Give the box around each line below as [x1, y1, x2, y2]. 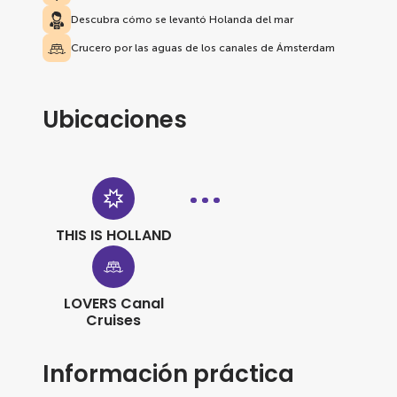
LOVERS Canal [63, 293, 164, 314]
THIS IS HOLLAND [55, 225, 172, 245]
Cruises [86, 310, 141, 331]
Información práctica [43, 358, 294, 390]
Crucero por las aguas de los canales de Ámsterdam [71, 42, 335, 54]
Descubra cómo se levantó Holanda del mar [71, 13, 293, 26]
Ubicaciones [43, 104, 187, 136]
